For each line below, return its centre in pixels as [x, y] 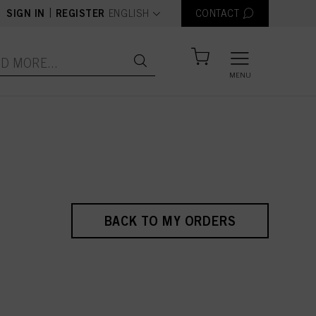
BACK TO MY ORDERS [170, 220]
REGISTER [80, 13]
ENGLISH [129, 13]
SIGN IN [26, 13]
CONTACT [217, 13]
